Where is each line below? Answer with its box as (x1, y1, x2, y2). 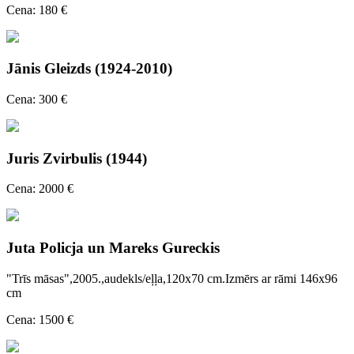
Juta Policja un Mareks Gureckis (6, 239, 220, 257)
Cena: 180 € (6, 2, 67, 17)
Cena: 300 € (6, 92, 67, 106)
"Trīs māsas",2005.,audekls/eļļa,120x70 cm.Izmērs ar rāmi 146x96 (6, 271, 337, 285)
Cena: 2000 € (6, 182, 73, 196)
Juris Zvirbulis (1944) (6, 149, 147, 167)
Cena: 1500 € (6, 312, 73, 326)
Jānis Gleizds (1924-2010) (6, 60, 172, 77)
